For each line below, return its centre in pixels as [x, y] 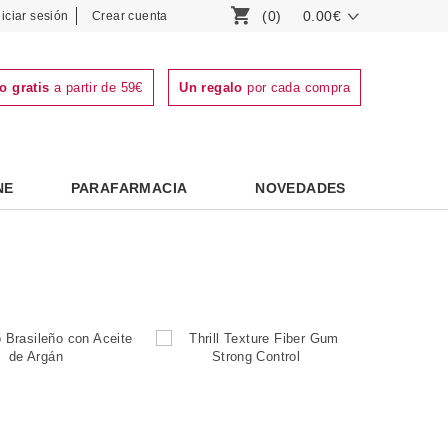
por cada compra [296, 87]
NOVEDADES [300, 188]
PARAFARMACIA [129, 188]
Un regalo [211, 87]
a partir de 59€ [96, 87]
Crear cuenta [130, 16]
